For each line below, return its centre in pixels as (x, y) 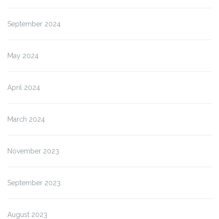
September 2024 (34, 24)
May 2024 (23, 56)
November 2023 (33, 151)
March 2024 (26, 120)
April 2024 (24, 88)
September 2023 (34, 183)
